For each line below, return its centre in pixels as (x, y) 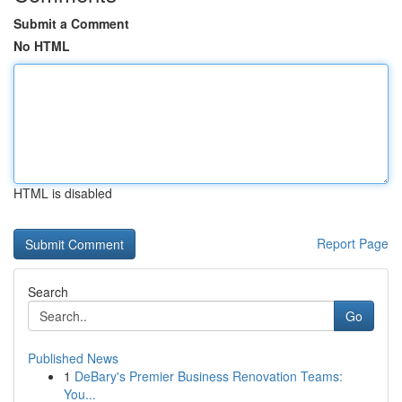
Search (48, 292)
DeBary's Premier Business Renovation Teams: (209, 376)
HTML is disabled (63, 193)
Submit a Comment (71, 23)
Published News (73, 358)
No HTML (42, 46)
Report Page (353, 243)
